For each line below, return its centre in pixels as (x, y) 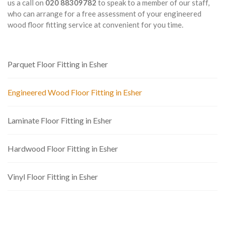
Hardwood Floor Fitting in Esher (63, 148)
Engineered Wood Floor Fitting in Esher (75, 92)
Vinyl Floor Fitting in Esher (53, 177)
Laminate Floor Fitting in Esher (60, 120)
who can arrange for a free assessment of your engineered (104, 14)
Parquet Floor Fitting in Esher (58, 64)
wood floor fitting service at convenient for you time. (95, 25)
